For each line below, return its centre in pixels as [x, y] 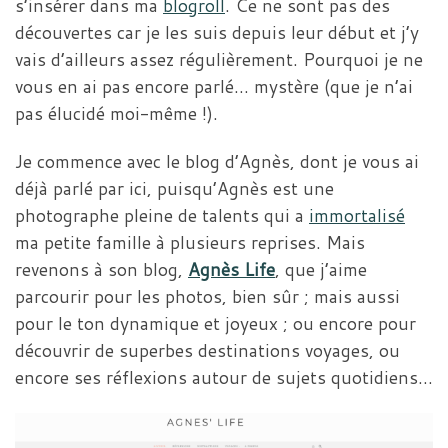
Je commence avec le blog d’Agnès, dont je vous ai [217, 162]
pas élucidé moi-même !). [116, 113]
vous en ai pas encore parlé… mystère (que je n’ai [214, 86]
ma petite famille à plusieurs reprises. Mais [190, 243]
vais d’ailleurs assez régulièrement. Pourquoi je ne [219, 59]
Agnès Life [231, 270]
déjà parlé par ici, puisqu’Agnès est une [174, 189]
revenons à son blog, [101, 270]
